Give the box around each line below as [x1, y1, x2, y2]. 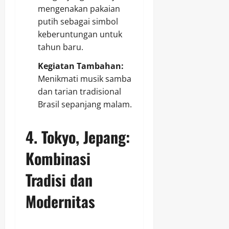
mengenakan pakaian [38, 3, 120, 15]
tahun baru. [38, 41, 83, 53]
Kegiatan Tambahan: [38, 60, 124, 72]
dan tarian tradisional [38, 86, 121, 98]
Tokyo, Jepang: [41, 125, 130, 149]
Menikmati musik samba [38, 73, 131, 85]
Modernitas [26, 190, 95, 213]
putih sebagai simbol [38, 16, 118, 28]
